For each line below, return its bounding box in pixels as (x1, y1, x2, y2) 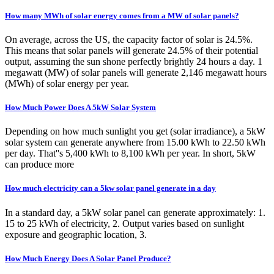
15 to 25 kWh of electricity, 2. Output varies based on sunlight (5, 218, 244, 229)
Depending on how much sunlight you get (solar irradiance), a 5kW (5, 126, 265, 137)
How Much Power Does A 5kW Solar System (5, 103, 156, 113)
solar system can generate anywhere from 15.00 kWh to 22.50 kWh (5, 137, 265, 148)
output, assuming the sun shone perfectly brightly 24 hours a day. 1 (5, 56, 262, 67)
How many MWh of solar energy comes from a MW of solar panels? (5, 10, 239, 20)
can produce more (5, 159, 74, 170)
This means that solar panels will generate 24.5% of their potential (5, 45, 258, 56)
